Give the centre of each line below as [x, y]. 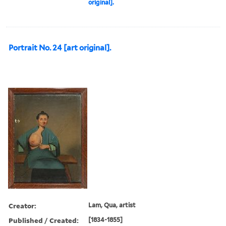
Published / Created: [44, 220]
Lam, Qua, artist [112, 205]
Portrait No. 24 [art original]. [60, 48]
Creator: [22, 205]
